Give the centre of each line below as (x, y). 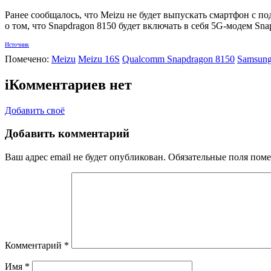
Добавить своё (35, 110)
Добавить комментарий (67, 134)
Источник (17, 44)
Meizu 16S (99, 59)
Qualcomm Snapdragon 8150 (178, 59)
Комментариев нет (70, 84)
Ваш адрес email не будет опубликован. (85, 157)
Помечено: (28, 59)
